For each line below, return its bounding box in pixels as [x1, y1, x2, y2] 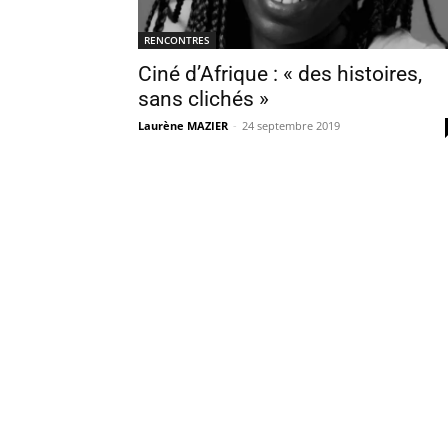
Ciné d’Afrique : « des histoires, [138, 62, 422, 86]
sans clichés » [138, 87, 269, 111]
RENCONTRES [144, 33, 210, 47]
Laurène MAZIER [138, 118, 228, 133]
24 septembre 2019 [242, 118, 340, 133]
